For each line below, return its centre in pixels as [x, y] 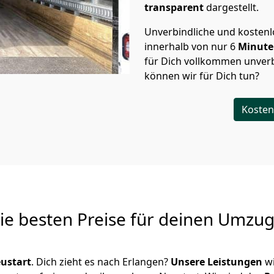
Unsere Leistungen [217, 262]
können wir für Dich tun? [203, 76]
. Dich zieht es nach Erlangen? [101, 262]
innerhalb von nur [186, 46]
